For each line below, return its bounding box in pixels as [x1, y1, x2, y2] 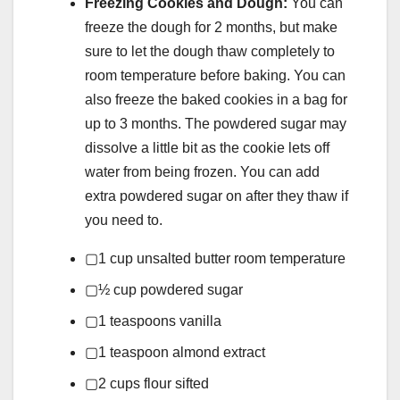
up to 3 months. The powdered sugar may [85, 116, 346, 132]
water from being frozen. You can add [85, 164, 320, 180]
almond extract [172, 345, 265, 361]
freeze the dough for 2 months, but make [85, 20, 337, 36]
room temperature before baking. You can [85, 68, 346, 84]
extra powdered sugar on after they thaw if [85, 188, 348, 204]
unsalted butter [137, 251, 230, 267]
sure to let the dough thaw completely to [85, 44, 335, 60]
